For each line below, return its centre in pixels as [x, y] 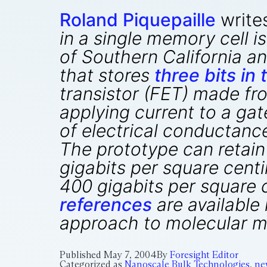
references [106, 204]
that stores [107, 75]
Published [82, 255]
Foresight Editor [204, 255]
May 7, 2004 [130, 255]
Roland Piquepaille [138, 20]
